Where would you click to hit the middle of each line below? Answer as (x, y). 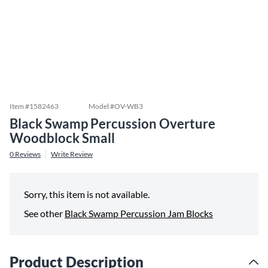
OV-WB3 (129, 106)
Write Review (72, 154)
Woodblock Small (62, 138)
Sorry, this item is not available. (87, 194)
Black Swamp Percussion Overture (112, 124)
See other (43, 213)
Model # (101, 106)
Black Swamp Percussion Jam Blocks (139, 213)
